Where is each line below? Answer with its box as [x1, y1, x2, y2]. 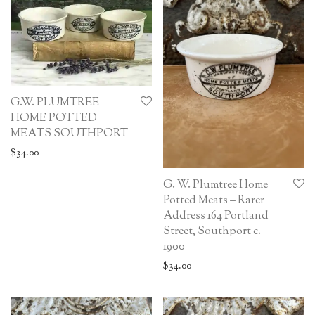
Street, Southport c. [163, 224, 261, 240]
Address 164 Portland [163, 208, 269, 225]
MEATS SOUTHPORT [11, 126, 128, 143]
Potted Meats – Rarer [163, 193, 264, 210]
